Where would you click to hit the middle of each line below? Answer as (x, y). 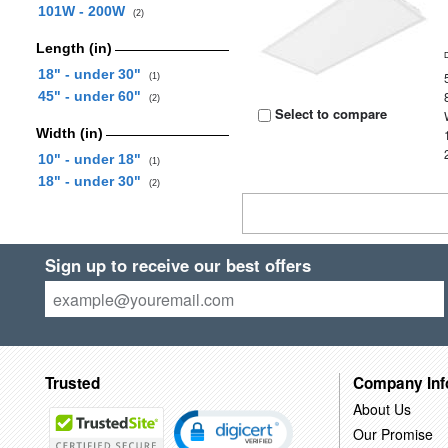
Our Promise (392, 433)
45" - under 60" (93, 96)
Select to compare (329, 113)
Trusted (72, 382)
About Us (381, 408)
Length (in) (73, 48)
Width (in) (69, 133)
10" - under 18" (93, 159)
